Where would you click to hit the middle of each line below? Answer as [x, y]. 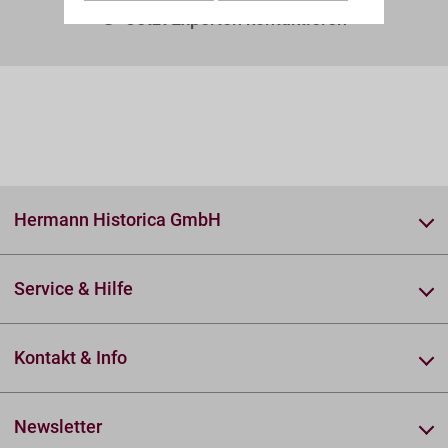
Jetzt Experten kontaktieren [236, 18]
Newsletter [58, 426]
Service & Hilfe [74, 288]
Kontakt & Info [71, 357]
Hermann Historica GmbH [118, 219]
